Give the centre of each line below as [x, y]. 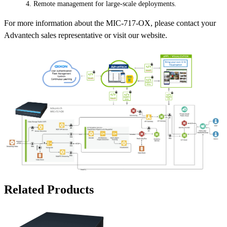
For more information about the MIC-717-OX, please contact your [110, 23]
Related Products [49, 190]
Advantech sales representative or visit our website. [86, 35]
